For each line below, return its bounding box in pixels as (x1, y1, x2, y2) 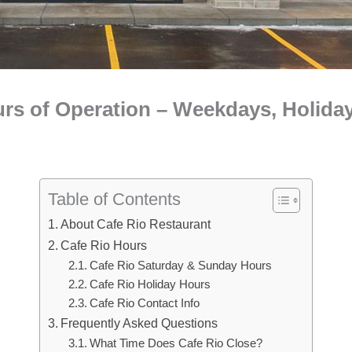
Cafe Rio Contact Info (89, 297, 200, 310)
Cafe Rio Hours (60, 238, 148, 252)
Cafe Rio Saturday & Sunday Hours (89, 259, 272, 272)
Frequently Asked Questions (60, 316, 218, 330)
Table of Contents (48, 189, 181, 209)
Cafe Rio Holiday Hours (89, 278, 211, 291)
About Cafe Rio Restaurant (60, 217, 211, 231)
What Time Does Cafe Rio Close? (89, 337, 262, 350)
